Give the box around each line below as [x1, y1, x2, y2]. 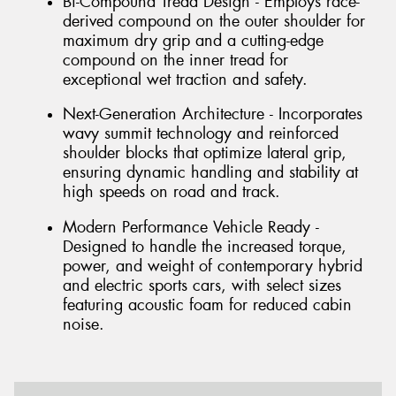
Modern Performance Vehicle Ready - [63, 217, 319, 238]
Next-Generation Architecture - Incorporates [63, 103, 362, 126]
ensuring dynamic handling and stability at [63, 162, 358, 184]
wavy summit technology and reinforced [63, 123, 339, 145]
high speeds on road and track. [63, 181, 280, 203]
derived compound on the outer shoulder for [63, 10, 365, 32]
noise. [63, 314, 104, 335]
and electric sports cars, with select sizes [63, 275, 341, 296]
